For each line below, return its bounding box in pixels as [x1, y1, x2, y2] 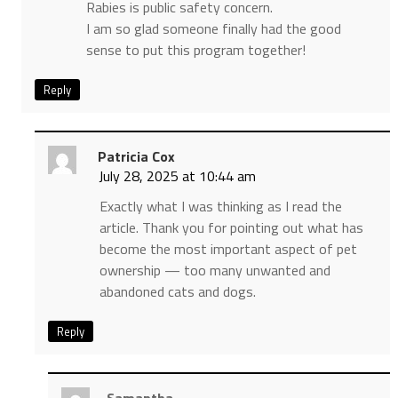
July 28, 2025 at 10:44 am [98, 164, 256, 187]
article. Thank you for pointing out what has [99, 216, 363, 238]
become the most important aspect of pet [99, 237, 357, 259]
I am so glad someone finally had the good [85, 17, 341, 39]
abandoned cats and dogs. [99, 280, 256, 302]
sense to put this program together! [85, 38, 306, 60]
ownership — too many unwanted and [99, 259, 330, 281]
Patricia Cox [97, 145, 175, 167]
